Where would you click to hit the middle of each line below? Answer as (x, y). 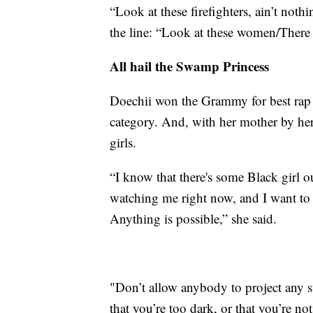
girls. (123, 142)
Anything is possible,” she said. (193, 218)
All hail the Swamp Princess (189, 66)
